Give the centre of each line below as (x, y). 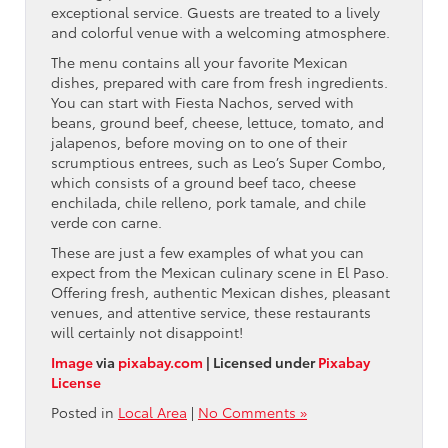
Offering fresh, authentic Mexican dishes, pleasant (220, 291)
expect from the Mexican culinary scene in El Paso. (220, 271)
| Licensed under (260, 361)
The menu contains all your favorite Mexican (199, 61)
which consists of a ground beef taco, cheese (203, 181)
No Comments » (252, 411)
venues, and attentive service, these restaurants (211, 311)
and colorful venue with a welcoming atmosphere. (220, 31)
